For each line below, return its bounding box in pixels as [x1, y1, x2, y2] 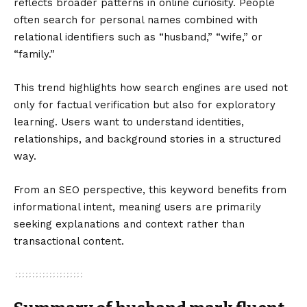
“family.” [14, 47, 55, 60]
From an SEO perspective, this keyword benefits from [14, 183, 286, 196]
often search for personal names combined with [14, 13, 258, 26]
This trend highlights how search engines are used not [14, 81, 288, 94]
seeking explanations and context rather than [14, 217, 245, 230]
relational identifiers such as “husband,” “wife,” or [14, 30, 262, 43]
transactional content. [14, 234, 124, 247]
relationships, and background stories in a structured [14, 132, 281, 145]
